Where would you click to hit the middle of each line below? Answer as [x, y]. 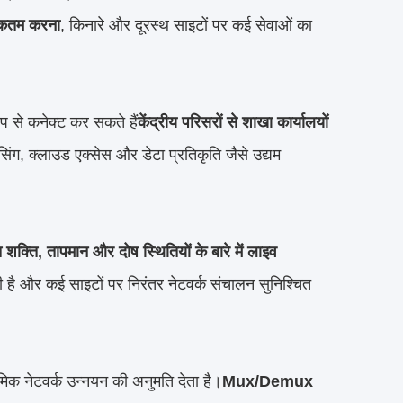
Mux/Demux [268, 381]
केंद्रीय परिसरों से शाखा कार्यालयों [233, 122]
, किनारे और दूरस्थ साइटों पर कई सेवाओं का [186, 25]
